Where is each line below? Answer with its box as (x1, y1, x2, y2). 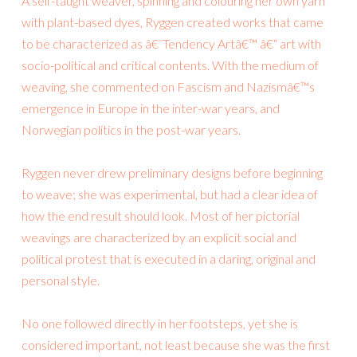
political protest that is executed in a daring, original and (22, 251, 316, 267)
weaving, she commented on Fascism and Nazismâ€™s (22, 79, 315, 95)
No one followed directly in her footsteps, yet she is (22, 316, 298, 331)
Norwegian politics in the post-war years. (22, 122, 241, 138)
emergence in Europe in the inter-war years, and (22, 100, 280, 116)
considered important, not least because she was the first (22, 337, 330, 353)
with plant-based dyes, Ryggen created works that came (22, 14, 324, 30)
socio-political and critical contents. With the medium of (22, 57, 319, 73)
